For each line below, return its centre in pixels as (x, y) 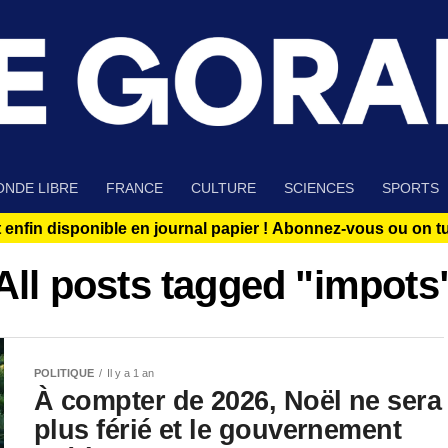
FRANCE (134, 188)
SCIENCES (319, 188)
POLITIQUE (64, 373)
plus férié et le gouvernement (218, 430)
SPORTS (410, 188)
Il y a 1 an (130, 373)
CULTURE (223, 188)
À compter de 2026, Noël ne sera (238, 401)
